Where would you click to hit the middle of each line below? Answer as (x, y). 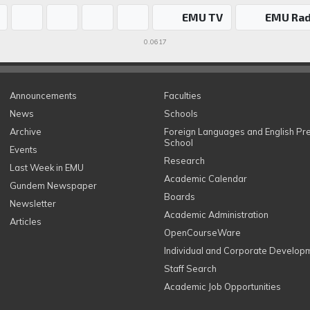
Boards (179, 197)
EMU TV (202, 17)
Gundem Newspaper (53, 186)
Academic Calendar (205, 179)
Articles (25, 222)
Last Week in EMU (46, 168)
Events (23, 150)
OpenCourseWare (202, 233)
